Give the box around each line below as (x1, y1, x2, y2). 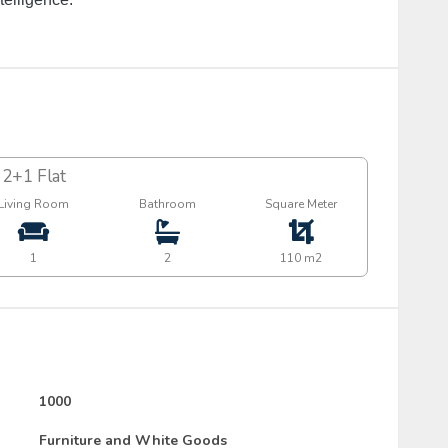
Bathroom (139, 195, 196, 212)
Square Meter (265, 195, 338, 212)
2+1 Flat (2, 164, 66, 188)
